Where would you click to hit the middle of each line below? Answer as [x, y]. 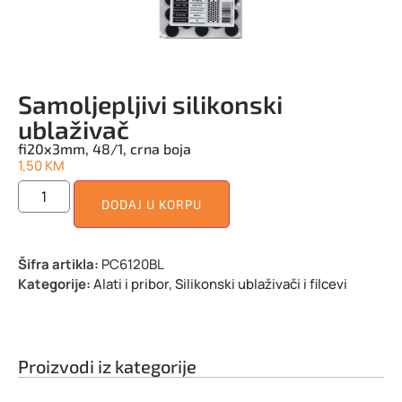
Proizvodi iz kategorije [107, 366]
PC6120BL [133, 264]
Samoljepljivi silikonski [150, 105]
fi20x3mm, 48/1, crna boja [105, 149]
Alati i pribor [131, 284]
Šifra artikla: [60, 264]
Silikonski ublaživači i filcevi [261, 284]
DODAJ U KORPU [152, 204]
